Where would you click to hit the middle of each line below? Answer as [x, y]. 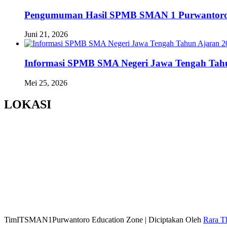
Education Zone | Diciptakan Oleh [147, 219]
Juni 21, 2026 [46, 34]
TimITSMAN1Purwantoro [47, 219]
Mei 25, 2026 [46, 83]
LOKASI [28, 104]
